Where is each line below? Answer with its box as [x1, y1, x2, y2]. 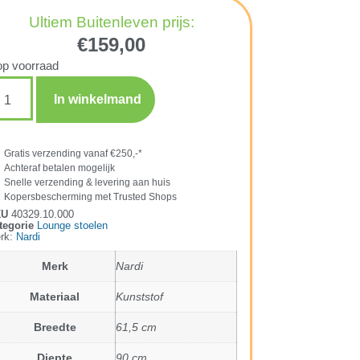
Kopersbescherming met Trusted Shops [4, 191, 178, 203]
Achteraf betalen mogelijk [4, 162, 116, 174]
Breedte [33, 321, 76, 334]
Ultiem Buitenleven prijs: [28, 14, 194, 31]
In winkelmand [53, 92, 141, 107]
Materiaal [30, 290, 80, 304]
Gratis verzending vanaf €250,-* [4, 148, 143, 160]
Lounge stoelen [36, 219, 108, 232]
